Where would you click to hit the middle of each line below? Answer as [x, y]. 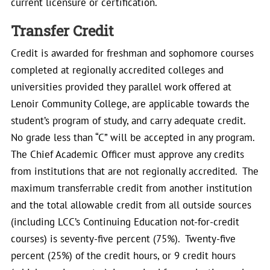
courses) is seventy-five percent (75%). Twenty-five [123, 239]
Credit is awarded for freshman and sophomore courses [132, 53]
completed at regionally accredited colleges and [117, 70]
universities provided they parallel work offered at [121, 87]
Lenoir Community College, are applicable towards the [130, 104]
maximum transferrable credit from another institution [131, 188]
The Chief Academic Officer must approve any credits [127, 154]
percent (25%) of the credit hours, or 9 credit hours [123, 256]
